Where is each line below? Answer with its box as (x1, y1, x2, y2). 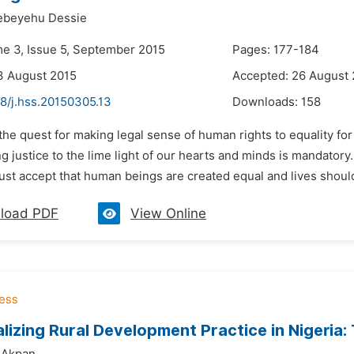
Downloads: (232, 95, 301, 109)
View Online (130, 205, 206, 221)
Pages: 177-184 (232, 43, 319, 57)
